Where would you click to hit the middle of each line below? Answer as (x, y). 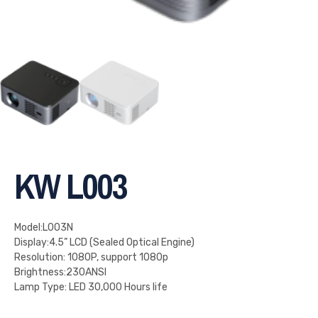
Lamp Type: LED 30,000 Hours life (91, 287)
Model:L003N (44, 228)
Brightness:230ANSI (60, 273)
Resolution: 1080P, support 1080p (91, 258)
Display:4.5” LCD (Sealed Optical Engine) (104, 243)
